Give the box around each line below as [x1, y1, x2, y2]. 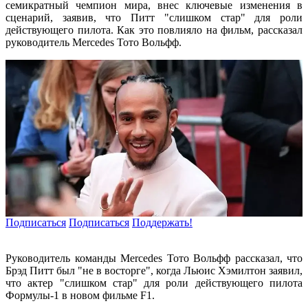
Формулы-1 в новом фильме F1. [5, 289, 155, 302]
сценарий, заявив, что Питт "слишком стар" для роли [5, 11, 302, 23]
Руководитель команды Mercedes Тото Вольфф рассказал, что [5, 252, 302, 265]
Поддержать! [132, 217, 192, 229]
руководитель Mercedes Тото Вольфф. [5, 36, 181, 48]
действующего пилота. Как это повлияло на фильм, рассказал [5, 23, 302, 36]
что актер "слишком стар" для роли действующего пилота [5, 277, 302, 289]
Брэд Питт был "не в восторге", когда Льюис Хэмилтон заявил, [5, 265, 302, 277]
